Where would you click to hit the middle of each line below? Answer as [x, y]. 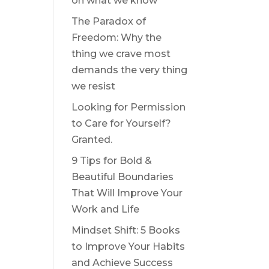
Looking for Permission [129, 107]
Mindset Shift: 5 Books [126, 230]
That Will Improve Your [127, 193]
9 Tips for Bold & [112, 161]
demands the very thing [130, 70]
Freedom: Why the [117, 38]
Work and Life [106, 209]
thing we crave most [121, 54]
